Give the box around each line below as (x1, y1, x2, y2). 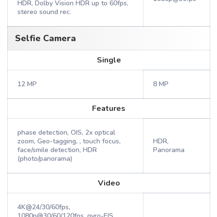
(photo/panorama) (17, 154, 73, 163)
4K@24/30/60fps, (17, 202, 70, 212)
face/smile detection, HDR (17, 145, 97, 155)
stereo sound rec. (17, 7, 71, 16)
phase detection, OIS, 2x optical (17, 128, 115, 137)
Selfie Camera (15, 32, 76, 44)
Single (96, 55, 121, 65)
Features (92, 103, 125, 114)
